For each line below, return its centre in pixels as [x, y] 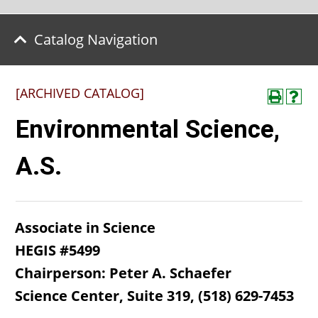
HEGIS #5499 [57, 250]
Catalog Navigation [96, 39]
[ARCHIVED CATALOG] [80, 93]
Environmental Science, [148, 130]
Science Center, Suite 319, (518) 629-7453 [154, 296]
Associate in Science [85, 227]
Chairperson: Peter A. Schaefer [123, 273]
